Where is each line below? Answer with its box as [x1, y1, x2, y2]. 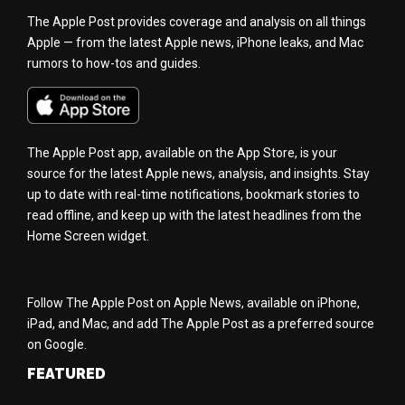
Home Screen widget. [27, 229, 149, 244]
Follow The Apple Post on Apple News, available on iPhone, [27, 296, 360, 311]
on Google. [27, 337, 87, 353]
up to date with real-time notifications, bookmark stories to [27, 187, 360, 202]
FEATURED [27, 365, 106, 383]
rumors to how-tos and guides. [27, 55, 201, 71]
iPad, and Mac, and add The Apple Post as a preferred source [27, 316, 374, 332]
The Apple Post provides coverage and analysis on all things [27, 14, 366, 29]
